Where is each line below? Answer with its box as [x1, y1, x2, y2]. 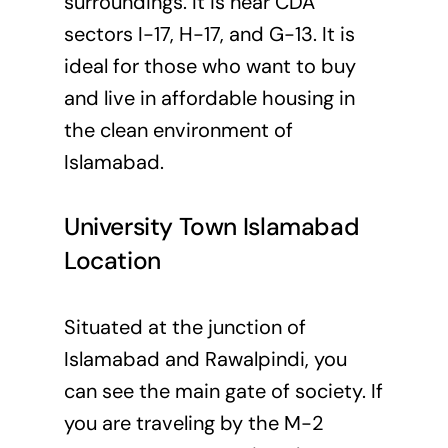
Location [63, 245, 161, 278]
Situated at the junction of [63, 313, 306, 340]
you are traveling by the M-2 [63, 409, 324, 436]
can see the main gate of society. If [63, 377, 383, 404]
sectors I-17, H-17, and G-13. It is [63, 20, 355, 47]
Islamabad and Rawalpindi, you [63, 345, 347, 372]
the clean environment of [63, 116, 293, 143]
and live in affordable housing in [63, 84, 355, 111]
